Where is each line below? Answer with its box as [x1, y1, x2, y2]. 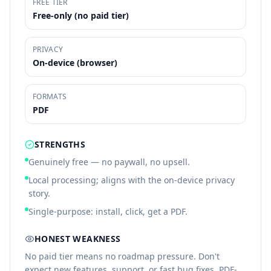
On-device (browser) [33, 57, 117, 68]
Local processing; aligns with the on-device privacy [28, 174, 235, 186]
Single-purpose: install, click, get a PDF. [28, 206, 188, 217]
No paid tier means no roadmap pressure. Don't [25, 250, 220, 262]
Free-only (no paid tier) [33, 10, 129, 21]
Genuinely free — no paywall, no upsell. [28, 156, 190, 168]
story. [28, 188, 50, 199]
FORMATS [33, 91, 67, 102]
